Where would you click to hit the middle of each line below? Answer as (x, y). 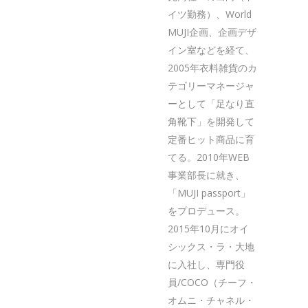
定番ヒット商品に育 (211, 139)
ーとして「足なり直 (211, 103)
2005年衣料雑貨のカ (212, 68)
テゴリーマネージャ (211, 86)
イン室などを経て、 (211, 50)
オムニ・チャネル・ (211, 300)
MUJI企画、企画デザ (212, 32)
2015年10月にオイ (208, 229)
